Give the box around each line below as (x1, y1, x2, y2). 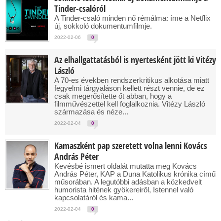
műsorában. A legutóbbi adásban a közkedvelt (54, 178, 202, 186)
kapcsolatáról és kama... (54, 193, 133, 202)
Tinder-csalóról (54, 2, 106, 15)
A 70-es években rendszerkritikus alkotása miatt (54, 76, 209, 84)
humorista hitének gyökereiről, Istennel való (54, 185, 193, 194)
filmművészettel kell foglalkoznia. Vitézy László (54, 100, 205, 108)
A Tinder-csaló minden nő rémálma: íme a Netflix (54, 14, 211, 22)
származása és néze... (54, 108, 128, 116)
